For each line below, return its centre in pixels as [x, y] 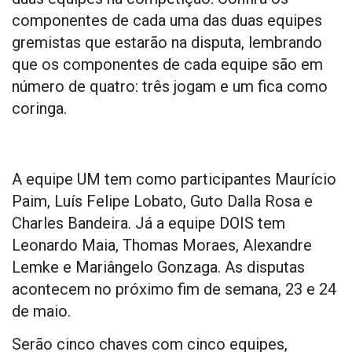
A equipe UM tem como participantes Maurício [174, 179]
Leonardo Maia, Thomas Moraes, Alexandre [162, 245]
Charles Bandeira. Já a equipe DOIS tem [148, 223]
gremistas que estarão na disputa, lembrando [167, 42]
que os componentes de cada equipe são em [167, 64]
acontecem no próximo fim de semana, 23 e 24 [174, 289]
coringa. [39, 108]
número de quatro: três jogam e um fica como [170, 86]
